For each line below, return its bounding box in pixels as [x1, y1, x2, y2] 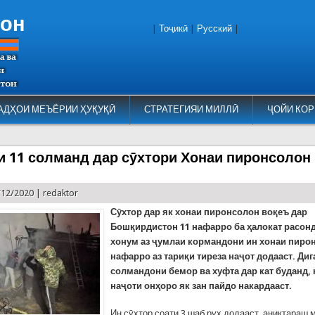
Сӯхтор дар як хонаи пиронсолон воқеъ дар [110, 206, 308, 217]
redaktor [43, 187, 79, 198]
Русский [197, 23, 232, 34]
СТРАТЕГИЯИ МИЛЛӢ [143, 104, 238, 115]
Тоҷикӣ [159, 23, 188, 34]
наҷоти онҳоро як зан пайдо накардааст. [110, 280, 292, 291]
